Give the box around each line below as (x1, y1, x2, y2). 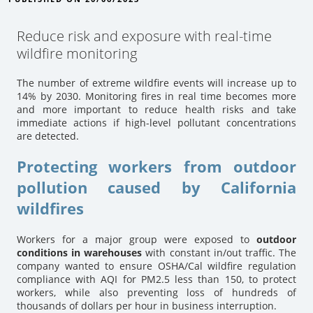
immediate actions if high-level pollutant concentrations (17, 115, 296, 129)
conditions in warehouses (17, 245, 143, 259)
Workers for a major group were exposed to (17, 232, 256, 246)
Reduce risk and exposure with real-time (17, 26, 272, 45)
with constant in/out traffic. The (142, 245, 297, 259)
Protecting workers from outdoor (17, 155, 296, 177)
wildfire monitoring (17, 43, 137, 63)
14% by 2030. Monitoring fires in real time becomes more (17, 89, 296, 103)
